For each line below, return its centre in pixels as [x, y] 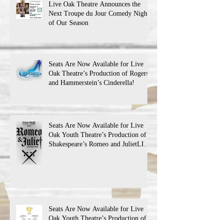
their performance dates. [82, 163]
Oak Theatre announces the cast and [98, 153]
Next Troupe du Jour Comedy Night [99, 14]
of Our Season [69, 23]
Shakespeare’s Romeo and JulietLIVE [101, 144]
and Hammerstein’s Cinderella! [92, 83]
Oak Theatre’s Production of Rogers [99, 73]
